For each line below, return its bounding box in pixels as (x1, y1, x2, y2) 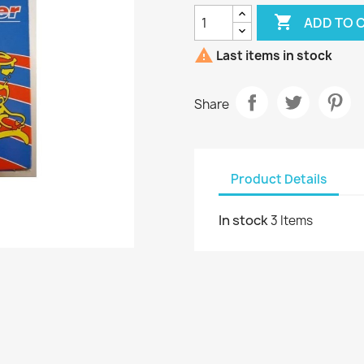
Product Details (231, 170, 327, 188)
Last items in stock (214, 47, 332, 65)
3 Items (271, 212, 313, 230)
